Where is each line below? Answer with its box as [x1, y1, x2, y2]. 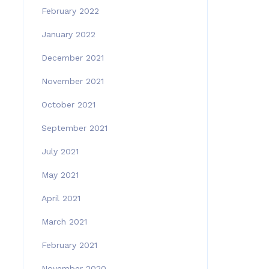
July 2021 [41, 147, 79, 156]
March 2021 [41, 217, 87, 226]
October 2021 [41, 100, 95, 109]
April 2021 [41, 193, 80, 203]
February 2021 [41, 240, 97, 250]
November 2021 [41, 76, 104, 86]
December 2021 [41, 53, 104, 62]
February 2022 [41, 6, 99, 16]
